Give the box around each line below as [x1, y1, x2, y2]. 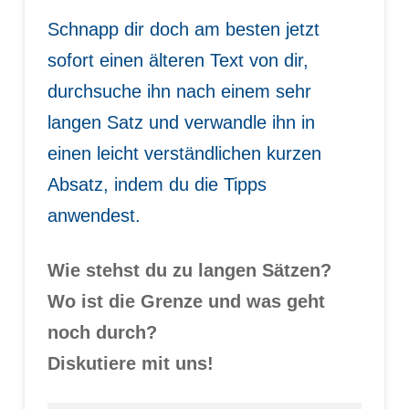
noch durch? [47, 322, 157, 342]
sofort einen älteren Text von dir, [47, 49, 309, 70]
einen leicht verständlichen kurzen [47, 142, 321, 163]
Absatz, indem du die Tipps [47, 173, 267, 194]
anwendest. [47, 204, 141, 225]
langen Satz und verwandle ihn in [47, 111, 315, 132]
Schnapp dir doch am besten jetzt [47, 18, 320, 39]
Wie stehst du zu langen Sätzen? [47, 260, 331, 280]
